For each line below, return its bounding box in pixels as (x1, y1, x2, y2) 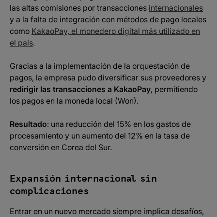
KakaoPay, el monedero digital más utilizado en (31, 26, 200, 36)
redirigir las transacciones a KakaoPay (10, 84, 151, 94)
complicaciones (10, 186, 89, 196)
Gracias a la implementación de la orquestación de (10, 61, 190, 71)
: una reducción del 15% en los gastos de (47, 119, 191, 129)
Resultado (10, 119, 47, 129)
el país (10, 38, 33, 47)
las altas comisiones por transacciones (10, 3, 149, 13)
